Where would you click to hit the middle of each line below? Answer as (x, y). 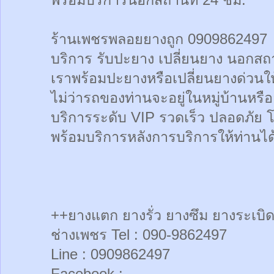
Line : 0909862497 (110, 254)
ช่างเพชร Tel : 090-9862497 (139, 235)
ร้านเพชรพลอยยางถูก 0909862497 (159, 39)
